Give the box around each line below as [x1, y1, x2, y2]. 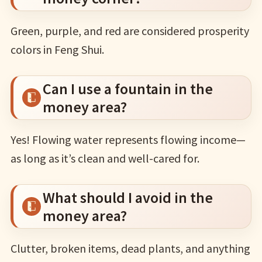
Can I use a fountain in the [42, 78, 213, 98]
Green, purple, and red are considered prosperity [10, 23, 249, 38]
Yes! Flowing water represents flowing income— [10, 132, 246, 147]
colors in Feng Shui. [10, 42, 104, 57]
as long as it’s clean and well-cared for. [10, 150, 199, 166]
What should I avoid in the [42, 187, 213, 207]
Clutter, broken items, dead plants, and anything [10, 240, 250, 256]
